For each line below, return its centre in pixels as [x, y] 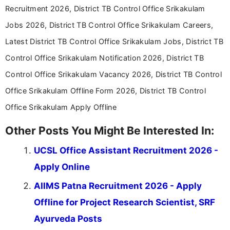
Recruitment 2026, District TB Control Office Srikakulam [105, 8]
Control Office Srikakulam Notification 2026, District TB [104, 57]
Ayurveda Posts [68, 218]
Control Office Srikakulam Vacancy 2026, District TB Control [113, 74]
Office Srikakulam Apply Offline [61, 107]
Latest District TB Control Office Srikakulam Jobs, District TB [114, 41]
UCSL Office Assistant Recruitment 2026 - [126, 150]
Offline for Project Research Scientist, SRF [124, 202]
